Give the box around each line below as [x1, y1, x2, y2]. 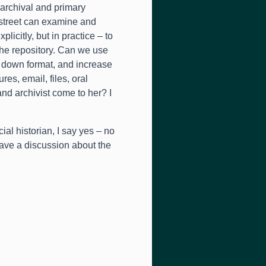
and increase [58, 59, 112, 69]
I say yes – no [57, 126, 115, 136]
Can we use [58, 45, 108, 55]
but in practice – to [36, 31, 113, 41]
